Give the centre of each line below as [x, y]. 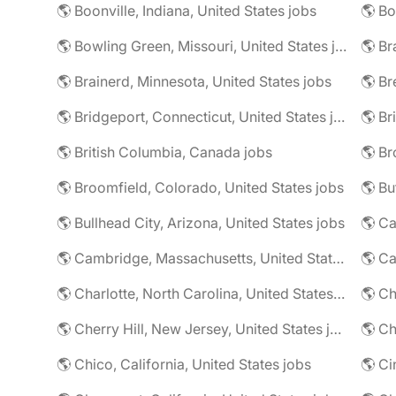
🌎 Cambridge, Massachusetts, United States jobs [338, 258]
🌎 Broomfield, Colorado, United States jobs [200, 187]
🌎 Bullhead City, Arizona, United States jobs [201, 223]
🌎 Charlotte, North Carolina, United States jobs [339, 293]
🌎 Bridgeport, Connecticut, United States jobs [339, 117]
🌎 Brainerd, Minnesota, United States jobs [194, 81]
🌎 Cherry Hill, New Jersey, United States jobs [335, 329]
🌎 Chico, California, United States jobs [184, 364]
